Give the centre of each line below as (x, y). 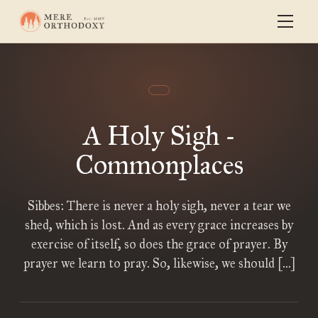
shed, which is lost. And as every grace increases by (159, 225)
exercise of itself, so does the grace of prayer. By (159, 244)
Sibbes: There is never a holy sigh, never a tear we (159, 206)
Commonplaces (159, 165)
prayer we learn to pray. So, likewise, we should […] (159, 263)
